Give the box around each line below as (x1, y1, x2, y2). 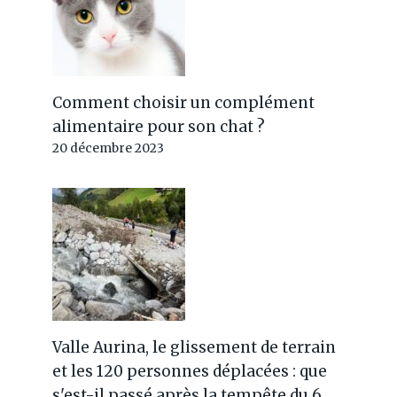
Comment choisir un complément (52, 93, 315, 113)
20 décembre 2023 (52, 141, 165, 156)
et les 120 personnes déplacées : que (52, 362, 328, 381)
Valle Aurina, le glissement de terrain (52, 338, 337, 357)
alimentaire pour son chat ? (52, 117, 266, 136)
